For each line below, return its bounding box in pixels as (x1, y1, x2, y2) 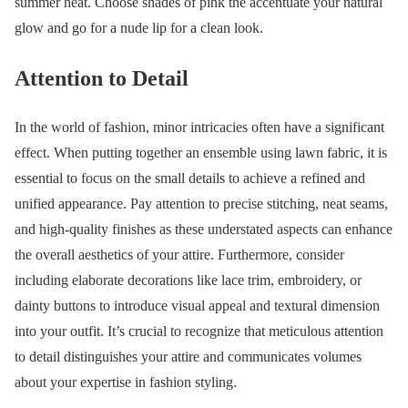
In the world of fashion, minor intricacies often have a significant (15, 119, 384, 136)
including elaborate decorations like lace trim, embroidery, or (15, 272, 362, 289)
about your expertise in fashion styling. (15, 374, 237, 391)
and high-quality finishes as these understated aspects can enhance (15, 221, 393, 238)
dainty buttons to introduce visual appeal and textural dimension (15, 298, 380, 314)
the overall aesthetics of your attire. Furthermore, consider (15, 247, 344, 263)
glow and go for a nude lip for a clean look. (15, 19, 263, 36)
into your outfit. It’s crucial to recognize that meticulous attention (15, 323, 383, 340)
